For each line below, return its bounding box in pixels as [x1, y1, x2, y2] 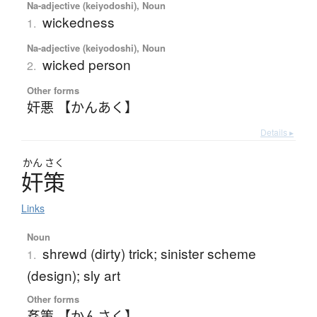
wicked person [42, 54, 131, 74]
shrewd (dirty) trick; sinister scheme [42, 243, 256, 263]
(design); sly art [26, 265, 120, 285]
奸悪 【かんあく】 [26, 97, 138, 117]
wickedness [42, 12, 115, 32]
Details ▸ [260, 126, 294, 139]
